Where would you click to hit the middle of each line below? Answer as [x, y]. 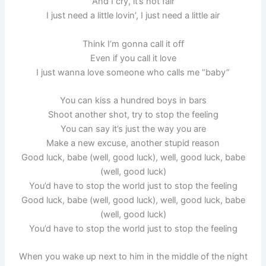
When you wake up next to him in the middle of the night [133, 257]
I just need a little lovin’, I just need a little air [133, 16]
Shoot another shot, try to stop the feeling [133, 114]
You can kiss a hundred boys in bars [133, 100]
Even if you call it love [133, 58]
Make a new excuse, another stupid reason [133, 143]
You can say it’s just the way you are [133, 129]
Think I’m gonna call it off [133, 44]
